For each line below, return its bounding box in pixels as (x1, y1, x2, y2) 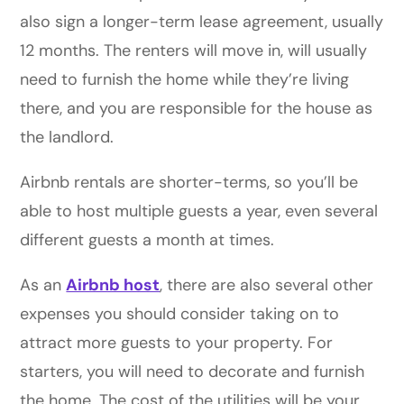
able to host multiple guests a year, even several (20, 199, 379, 222)
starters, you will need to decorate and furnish (20, 360, 365, 382)
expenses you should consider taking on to (20, 302, 340, 325)
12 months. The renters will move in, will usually (20, 39, 368, 61)
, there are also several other (160, 273, 374, 296)
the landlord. (20, 125, 115, 148)
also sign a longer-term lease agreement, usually (20, 10, 384, 32)
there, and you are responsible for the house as (20, 96, 373, 119)
